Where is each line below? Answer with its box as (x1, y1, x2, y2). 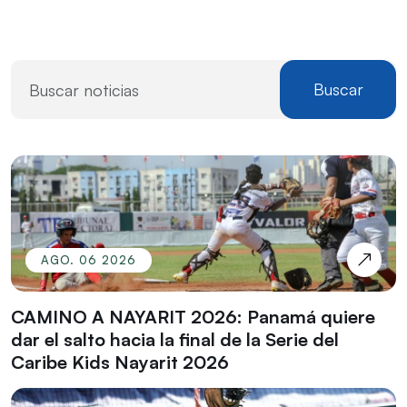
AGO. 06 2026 (41, 252, 136, 267)
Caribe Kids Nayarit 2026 (11, 351, 229, 374)
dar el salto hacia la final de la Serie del (11, 328, 339, 352)
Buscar (313, 79, 363, 100)
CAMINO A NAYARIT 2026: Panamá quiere (11, 305, 375, 329)
